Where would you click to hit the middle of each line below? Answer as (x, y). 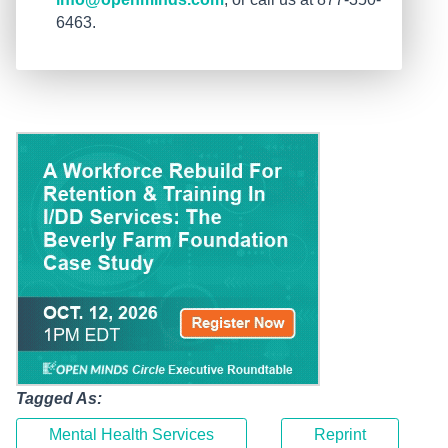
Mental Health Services (131, 434)
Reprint (339, 434)
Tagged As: (59, 399)
